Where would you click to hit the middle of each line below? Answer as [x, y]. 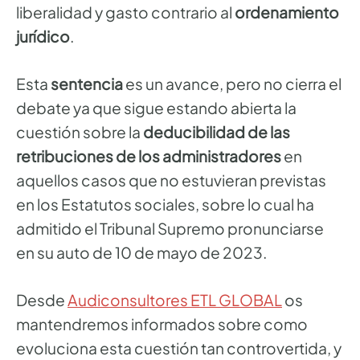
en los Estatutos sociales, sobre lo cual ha [165, 204]
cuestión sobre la [80, 131]
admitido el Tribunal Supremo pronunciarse [170, 228]
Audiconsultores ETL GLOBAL [175, 299]
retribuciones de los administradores [149, 155]
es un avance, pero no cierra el [232, 83]
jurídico [43, 37]
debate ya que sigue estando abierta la [156, 107]
